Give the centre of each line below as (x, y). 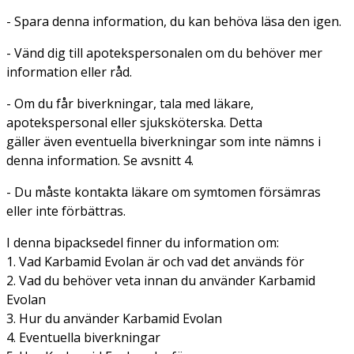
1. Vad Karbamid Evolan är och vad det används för (155, 261)
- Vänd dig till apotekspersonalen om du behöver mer (164, 53)
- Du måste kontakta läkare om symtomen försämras (164, 192)
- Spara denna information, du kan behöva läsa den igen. (174, 21)
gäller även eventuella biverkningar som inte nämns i (164, 141)
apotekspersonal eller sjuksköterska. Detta (134, 122)
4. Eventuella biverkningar (83, 337)
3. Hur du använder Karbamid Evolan (114, 318)
